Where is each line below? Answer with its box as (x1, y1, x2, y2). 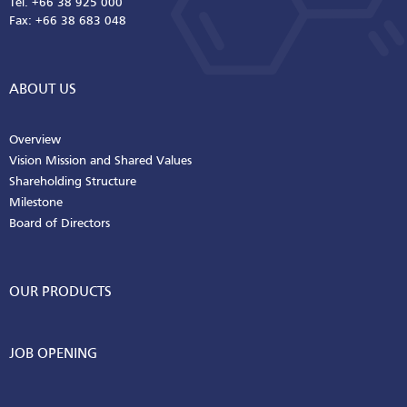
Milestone (9, 196, 63, 209)
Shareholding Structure (9, 175, 136, 188)
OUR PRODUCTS (9, 284, 112, 300)
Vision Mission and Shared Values (9, 154, 192, 167)
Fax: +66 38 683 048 (9, 15, 126, 28)
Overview (9, 134, 61, 146)
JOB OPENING (9, 346, 97, 362)
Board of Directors (9, 217, 110, 230)
